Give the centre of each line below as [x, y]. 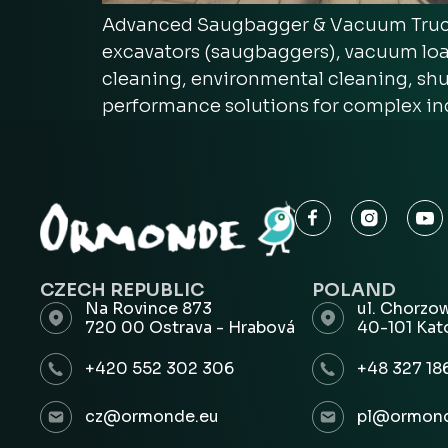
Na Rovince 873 [148, 308]
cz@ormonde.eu [152, 417]
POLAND [354, 289]
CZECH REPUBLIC [122, 289]
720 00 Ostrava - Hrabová [190, 327]
